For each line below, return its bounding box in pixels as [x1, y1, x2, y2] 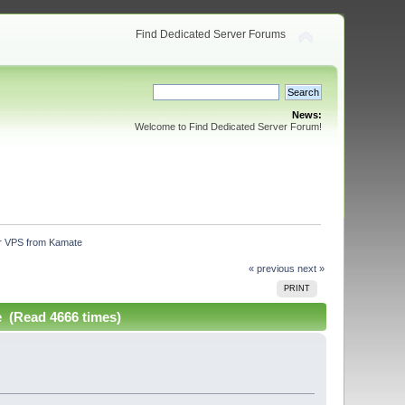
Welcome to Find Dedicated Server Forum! [134, 121, 322, 132]
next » [297, 262, 325, 274]
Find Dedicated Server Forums [135, 28, 286, 41]
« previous [248, 262, 295, 274]
